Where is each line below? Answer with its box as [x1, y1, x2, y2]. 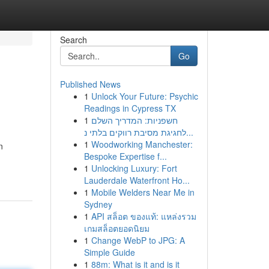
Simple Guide [83, 246, 135, 258]
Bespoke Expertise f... [83, 150, 167, 162]
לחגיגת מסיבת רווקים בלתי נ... [186, 126, 193, 138]
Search [59, 34, 87, 46]
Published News [59, 78, 121, 90]
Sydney [83, 198, 112, 210]
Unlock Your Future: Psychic [91, 90, 198, 102]
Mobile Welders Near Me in [91, 186, 195, 198]
